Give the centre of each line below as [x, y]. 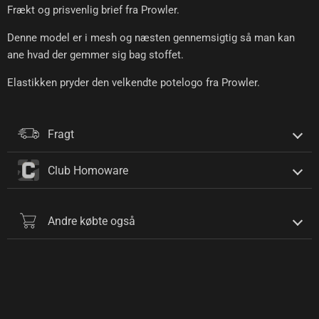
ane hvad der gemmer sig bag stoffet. [95, 55]
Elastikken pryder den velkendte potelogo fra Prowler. [134, 83]
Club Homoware [88, 170]
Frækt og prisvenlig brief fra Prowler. [93, 10]
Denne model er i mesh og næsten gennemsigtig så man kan [151, 38]
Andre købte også [91, 221]
